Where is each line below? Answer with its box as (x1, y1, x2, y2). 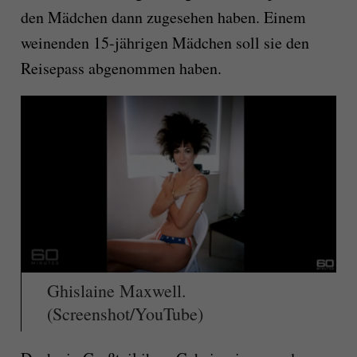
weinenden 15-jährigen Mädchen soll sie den (20, 32, 309, 54)
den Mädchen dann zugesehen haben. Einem (20, 6, 306, 29)
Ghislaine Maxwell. (46, 279, 186, 303)
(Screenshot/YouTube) (46, 302, 203, 326)
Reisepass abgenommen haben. (20, 57, 222, 80)
